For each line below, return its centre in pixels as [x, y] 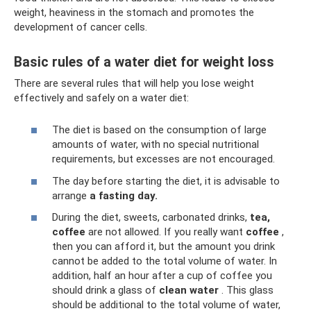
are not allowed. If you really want [166, 232]
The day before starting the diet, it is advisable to [166, 181]
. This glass [246, 291]
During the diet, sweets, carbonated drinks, [151, 218]
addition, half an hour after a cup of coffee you [162, 276]
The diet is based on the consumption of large [159, 130]
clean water [189, 291]
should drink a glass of [106, 291]
